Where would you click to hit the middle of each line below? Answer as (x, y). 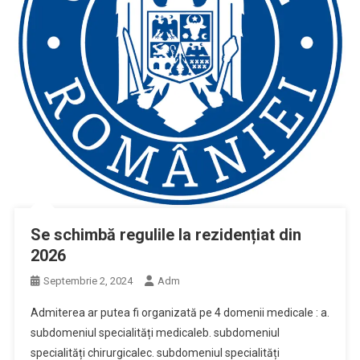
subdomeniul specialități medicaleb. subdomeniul (155, 332)
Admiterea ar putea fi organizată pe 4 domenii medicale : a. (180, 312)
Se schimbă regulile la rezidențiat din (166, 234)
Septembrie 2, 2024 (88, 280)
